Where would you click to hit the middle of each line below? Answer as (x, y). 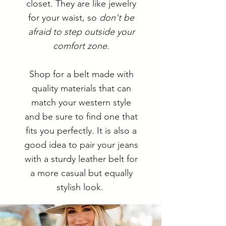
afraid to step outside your (81, 32)
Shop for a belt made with (81, 74)
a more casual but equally (81, 173)
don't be (117, 18)
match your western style (81, 102)
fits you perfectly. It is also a (81, 131)
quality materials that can (81, 88)
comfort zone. (81, 46)
